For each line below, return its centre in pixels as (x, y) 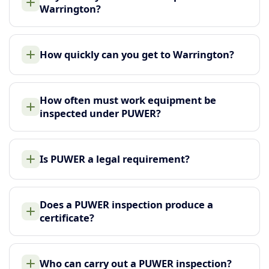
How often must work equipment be (128, 100)
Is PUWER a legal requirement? (115, 159)
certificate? (67, 217)
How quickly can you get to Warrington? (137, 54)
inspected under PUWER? (100, 113)
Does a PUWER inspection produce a (126, 204)
